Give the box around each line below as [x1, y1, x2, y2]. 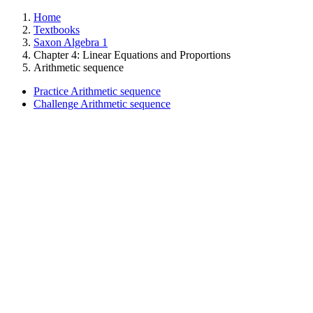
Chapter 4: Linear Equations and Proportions [34, 49, 231, 61]
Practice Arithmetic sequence [34, 85, 161, 97]
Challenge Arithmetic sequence [34, 98, 170, 110]
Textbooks [34, 24, 80, 36]
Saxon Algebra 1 [34, 36, 108, 48]
